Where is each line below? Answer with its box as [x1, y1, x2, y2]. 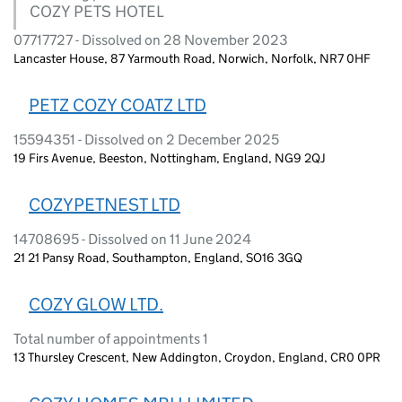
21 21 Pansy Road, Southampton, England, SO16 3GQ [13, 249, 302, 266]
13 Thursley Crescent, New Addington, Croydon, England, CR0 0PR [13, 348, 380, 365]
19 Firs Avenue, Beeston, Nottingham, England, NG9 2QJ [13, 149, 326, 166]
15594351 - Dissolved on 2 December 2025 [13, 130, 279, 148]
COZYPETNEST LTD [29, 193, 180, 215]
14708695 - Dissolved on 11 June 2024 [13, 230, 251, 248]
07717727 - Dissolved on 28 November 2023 [13, 31, 288, 48]
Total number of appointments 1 [13, 329, 208, 347]
